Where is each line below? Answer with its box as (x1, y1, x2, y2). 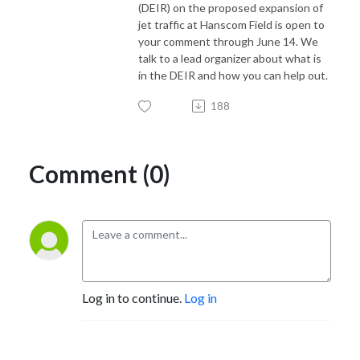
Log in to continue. (82, 289, 184, 305)
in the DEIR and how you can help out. (138, 67, 328, 82)
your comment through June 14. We (138, 34, 318, 48)
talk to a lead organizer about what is (138, 51, 321, 65)
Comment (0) (29, 158, 170, 188)
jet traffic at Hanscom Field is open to (138, 17, 325, 31)
